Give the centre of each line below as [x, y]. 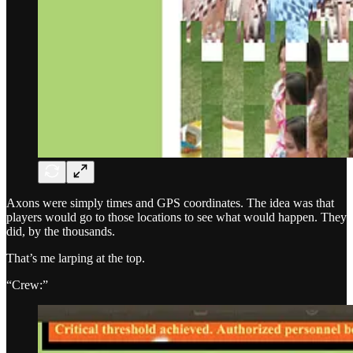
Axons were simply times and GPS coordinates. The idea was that [170, 203]
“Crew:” [27, 285]
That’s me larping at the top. [76, 258]
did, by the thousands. [61, 232]
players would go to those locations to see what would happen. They [176, 217]
